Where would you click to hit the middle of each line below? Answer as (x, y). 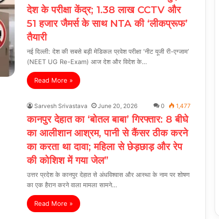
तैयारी (37, 37)
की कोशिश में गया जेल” (68, 160)
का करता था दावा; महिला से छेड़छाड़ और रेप (105, 146)
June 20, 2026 (118, 106)
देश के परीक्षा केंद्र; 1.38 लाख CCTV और (104, 10)
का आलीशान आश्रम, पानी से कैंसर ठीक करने (107, 133)
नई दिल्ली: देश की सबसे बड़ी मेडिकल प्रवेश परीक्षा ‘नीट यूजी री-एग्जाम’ (108, 51)
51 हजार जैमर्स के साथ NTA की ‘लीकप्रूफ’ (107, 23)
